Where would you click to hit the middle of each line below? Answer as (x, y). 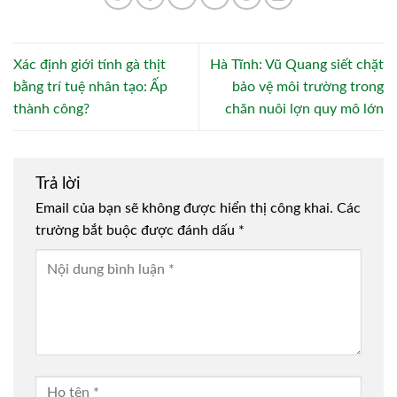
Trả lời (60, 183)
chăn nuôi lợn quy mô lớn (304, 109)
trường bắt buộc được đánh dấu (137, 230)
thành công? (51, 109)
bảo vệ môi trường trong (308, 86)
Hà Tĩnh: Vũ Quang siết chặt (297, 64)
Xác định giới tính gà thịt (90, 64)
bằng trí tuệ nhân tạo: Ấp (90, 86)
